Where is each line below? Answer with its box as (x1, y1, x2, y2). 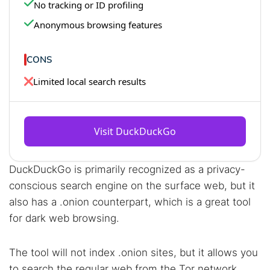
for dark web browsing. (9, 212, 122, 224)
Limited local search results (33, 75, 146, 87)
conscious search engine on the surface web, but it (9, 180, 255, 192)
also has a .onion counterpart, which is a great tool (9, 196, 251, 208)
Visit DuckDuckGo (94, 125, 176, 138)
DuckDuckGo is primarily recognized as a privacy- (9, 163, 245, 175)
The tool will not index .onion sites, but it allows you (9, 246, 258, 259)
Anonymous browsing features (34, 19, 162, 31)
